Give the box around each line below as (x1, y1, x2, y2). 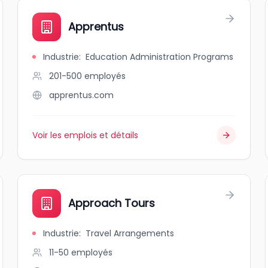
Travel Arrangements (86, 227, 175, 239)
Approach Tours (68, 196, 156, 211)
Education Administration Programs (86, 51, 234, 63)
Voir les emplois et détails (32, 129, 139, 141)
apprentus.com (49, 89, 114, 101)
